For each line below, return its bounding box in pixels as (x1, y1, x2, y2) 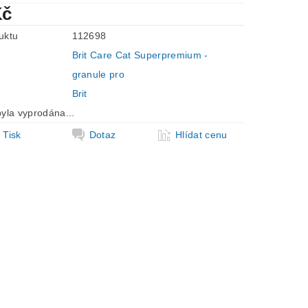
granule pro (71, 69, 125, 80)
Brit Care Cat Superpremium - (71, 49, 208, 60)
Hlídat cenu (175, 129, 228, 140)
